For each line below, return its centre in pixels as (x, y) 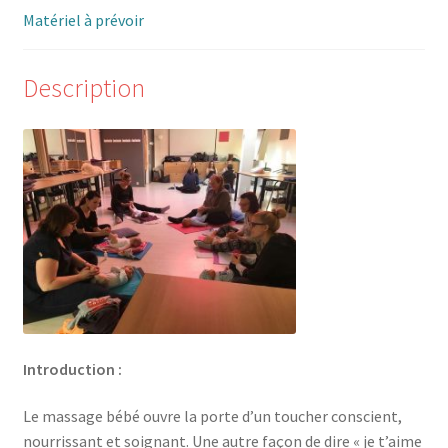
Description (83, 87)
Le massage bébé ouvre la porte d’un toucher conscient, (212, 416)
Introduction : (72, 368)
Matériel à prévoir (83, 19)
